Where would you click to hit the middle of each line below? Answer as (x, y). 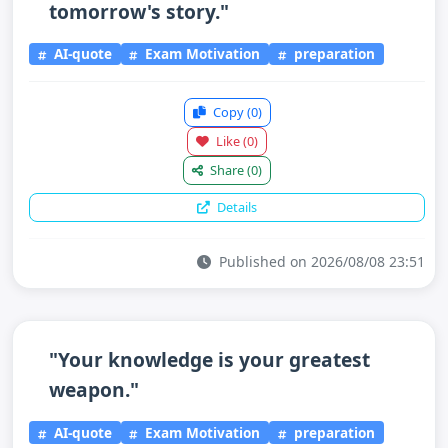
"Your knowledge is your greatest (209, 359)
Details (235, 207)
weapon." (94, 389)
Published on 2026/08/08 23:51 (320, 261)
